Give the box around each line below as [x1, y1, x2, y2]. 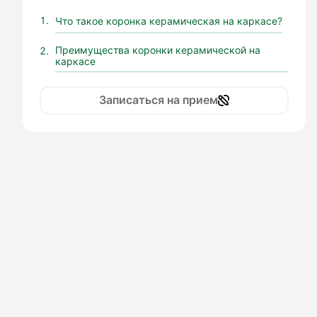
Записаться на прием [99, 93, 218, 108]
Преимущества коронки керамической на [55, 44, 260, 56]
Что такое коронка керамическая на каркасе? [55, 15, 282, 27]
